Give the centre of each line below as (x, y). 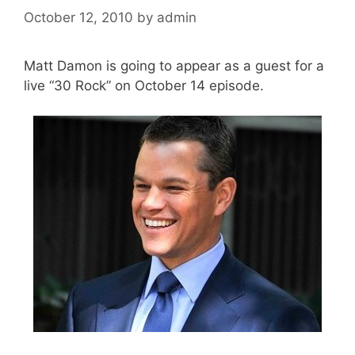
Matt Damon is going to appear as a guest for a (174, 65)
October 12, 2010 (78, 17)
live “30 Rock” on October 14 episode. (144, 85)
